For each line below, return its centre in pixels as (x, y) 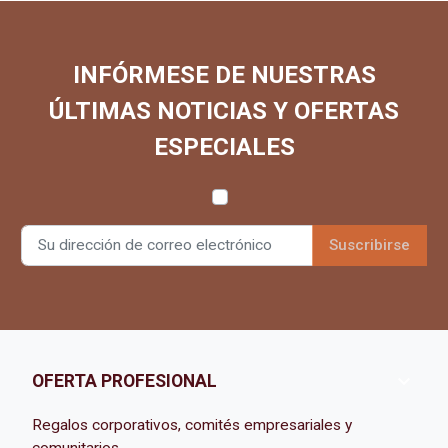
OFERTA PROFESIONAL (125, 381)
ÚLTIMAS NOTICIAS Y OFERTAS (224, 110)
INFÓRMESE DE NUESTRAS (224, 74)
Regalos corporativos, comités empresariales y (192, 424)
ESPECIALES (224, 146)
